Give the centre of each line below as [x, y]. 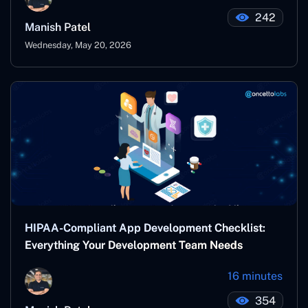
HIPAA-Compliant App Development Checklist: [145, 228]
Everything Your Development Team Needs [134, 245]
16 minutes [255, 276]
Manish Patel [58, 27]
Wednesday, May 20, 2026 [78, 45]
